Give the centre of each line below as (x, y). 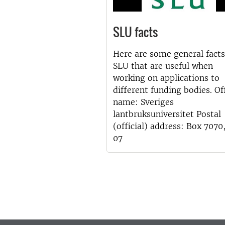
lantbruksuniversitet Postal (167, 114)
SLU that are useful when (163, 66)
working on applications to (166, 78)
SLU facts (135, 32)
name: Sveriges (143, 102)
